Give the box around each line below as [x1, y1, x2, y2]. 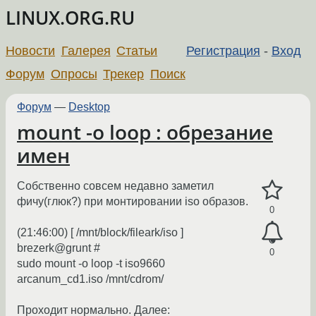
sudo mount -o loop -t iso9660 [17, 257, 165, 270]
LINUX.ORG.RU [6, 6, 135, 30]
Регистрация [186, 43, 260, 58]
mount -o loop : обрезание [17, 119, 273, 145]
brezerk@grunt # [17, 242, 100, 255]
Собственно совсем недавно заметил [17, 180, 214, 193]
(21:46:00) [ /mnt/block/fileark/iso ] [17, 226, 183, 239]
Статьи [116, 43, 158, 58]
